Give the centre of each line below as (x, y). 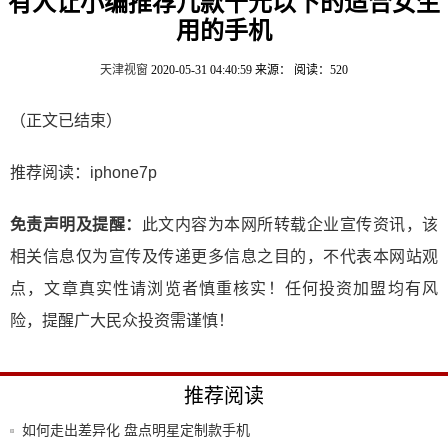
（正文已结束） (66, 120)
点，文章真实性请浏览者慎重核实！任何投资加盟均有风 (224, 288)
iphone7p (123, 172)
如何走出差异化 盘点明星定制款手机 (136, 430)
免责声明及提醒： (76, 224)
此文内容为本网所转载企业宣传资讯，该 (290, 224)
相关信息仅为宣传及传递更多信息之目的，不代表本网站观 (224, 256)
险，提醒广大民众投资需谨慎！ (122, 320)
